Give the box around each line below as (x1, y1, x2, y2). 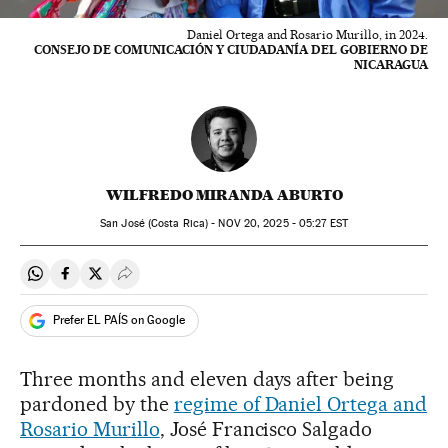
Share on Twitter (94, 272, 208, 292)
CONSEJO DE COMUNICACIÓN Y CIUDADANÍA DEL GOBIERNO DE (34, 41, 428, 57)
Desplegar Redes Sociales (124, 272, 302, 292)
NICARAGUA (354, 56, 428, 72)
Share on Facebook (64, 272, 198, 292)
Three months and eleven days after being (20, 366, 395, 391)
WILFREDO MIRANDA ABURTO (105, 185, 343, 204)
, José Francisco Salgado (159, 416, 373, 441)
